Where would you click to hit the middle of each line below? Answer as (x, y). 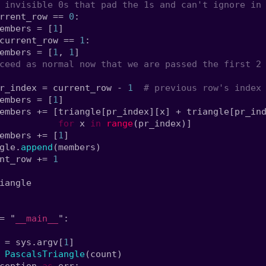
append (37, 147)
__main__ (37, 218)
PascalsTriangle (45, 254)
